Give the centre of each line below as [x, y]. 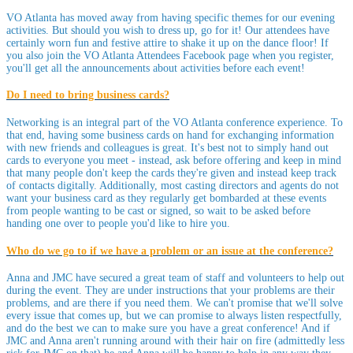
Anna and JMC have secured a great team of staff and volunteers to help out [175, 278]
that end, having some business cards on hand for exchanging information [170, 135]
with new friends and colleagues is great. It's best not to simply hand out [167, 147]
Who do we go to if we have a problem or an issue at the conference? [170, 251]
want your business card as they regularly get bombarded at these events [166, 198]
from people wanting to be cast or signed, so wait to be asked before [158, 210]
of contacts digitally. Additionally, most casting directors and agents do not [173, 185]
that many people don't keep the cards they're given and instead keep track [171, 173]
